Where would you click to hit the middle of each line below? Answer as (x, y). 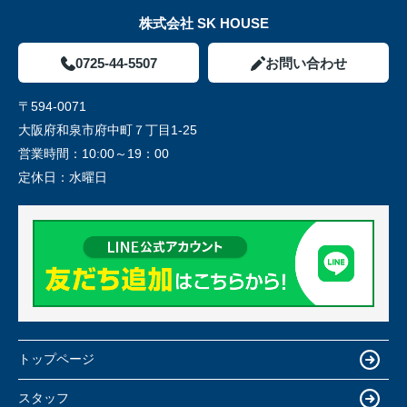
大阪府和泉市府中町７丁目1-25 (109, 130)
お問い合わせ (306, 64)
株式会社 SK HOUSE (203, 24)
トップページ (56, 359)
